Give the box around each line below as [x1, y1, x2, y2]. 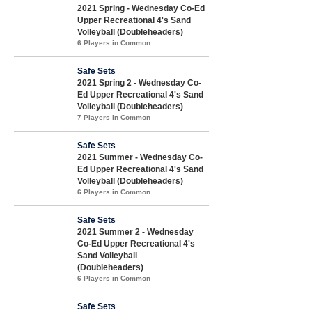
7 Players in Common [77, 113, 150, 121]
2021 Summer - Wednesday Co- [77, 152, 203, 162]
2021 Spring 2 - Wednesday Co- [77, 77, 201, 88]
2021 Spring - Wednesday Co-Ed [77, 3, 205, 13]
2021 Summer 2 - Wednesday [77, 226, 194, 237]
